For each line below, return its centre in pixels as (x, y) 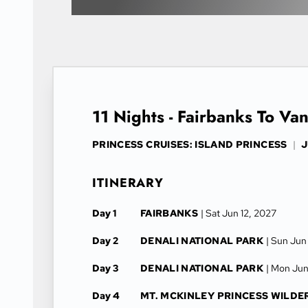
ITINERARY (128, 183)
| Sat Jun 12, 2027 (239, 213)
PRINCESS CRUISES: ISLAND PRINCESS (190, 144)
